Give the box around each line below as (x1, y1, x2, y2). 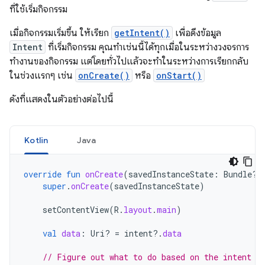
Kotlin (24, 135, 49, 146)
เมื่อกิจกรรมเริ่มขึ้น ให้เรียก (9, 27, 111, 39)
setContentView (43, 204, 109, 215)
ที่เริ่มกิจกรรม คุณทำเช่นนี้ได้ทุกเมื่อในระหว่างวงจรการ (46, 41, 249, 53)
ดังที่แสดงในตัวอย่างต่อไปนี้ (9, 93, 114, 105)
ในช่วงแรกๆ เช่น (9, 70, 75, 82)
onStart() (156, 70, 202, 81)
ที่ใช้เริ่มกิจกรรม (9, 4, 67, 15)
